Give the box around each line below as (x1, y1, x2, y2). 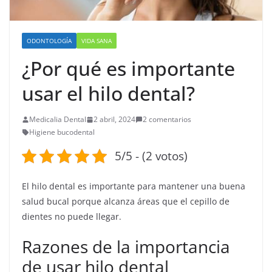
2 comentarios (143, 114, 191, 125)
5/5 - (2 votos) (114, 148, 188, 165)
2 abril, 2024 (93, 114, 135, 125)
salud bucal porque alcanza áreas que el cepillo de (22, 195, 229, 208)
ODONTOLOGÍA (27, 36, 72, 46)
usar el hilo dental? (22, 80, 195, 107)
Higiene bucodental (29, 127, 95, 138)
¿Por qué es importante (22, 55, 235, 82)
